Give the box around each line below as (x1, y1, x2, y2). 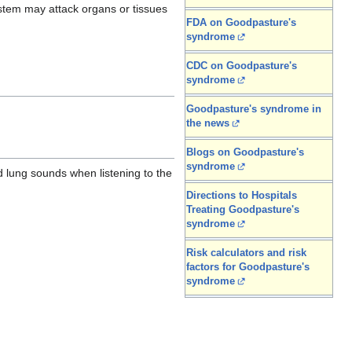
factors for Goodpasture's (186, 262, 310, 273)
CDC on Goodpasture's (186, 60, 297, 72)
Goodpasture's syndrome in (186, 104, 321, 115)
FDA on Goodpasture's (186, 17, 296, 29)
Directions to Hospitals (186, 190, 297, 202)
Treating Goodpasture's (186, 204, 299, 216)
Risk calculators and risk (186, 247, 306, 259)
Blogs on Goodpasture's (186, 147, 304, 159)
